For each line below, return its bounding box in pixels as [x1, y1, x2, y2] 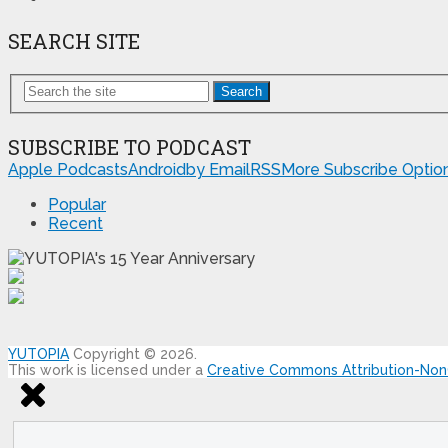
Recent [48, 214, 103, 234]
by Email [186, 160, 250, 180]
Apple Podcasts [8, 160, 128, 180]
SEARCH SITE [8, 27, 140, 54]
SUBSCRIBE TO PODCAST [8, 134, 251, 161]
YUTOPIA [8, 346, 69, 363]
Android [128, 160, 186, 180]
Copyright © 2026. [69, 346, 197, 363]
